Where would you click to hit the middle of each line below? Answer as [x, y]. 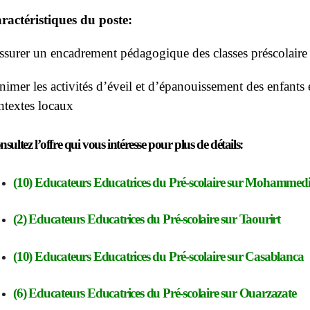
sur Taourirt [251, 219]
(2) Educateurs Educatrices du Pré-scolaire [117, 219]
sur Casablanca [265, 256]
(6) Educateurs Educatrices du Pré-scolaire [117, 293]
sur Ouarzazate [258, 293]
